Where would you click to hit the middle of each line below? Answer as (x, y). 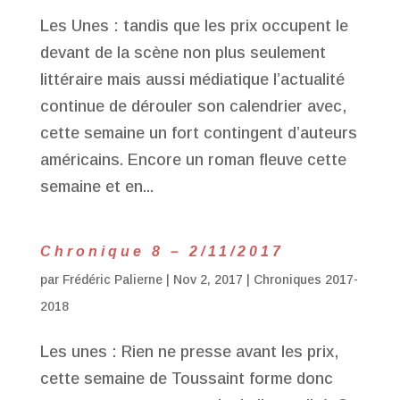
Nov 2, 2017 (208, 279)
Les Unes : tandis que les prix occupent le (194, 26)
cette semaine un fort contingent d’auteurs (198, 133)
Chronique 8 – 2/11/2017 (162, 251)
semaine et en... (96, 187)
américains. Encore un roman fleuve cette (193, 160)
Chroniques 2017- (305, 279)
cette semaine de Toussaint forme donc (186, 379)
